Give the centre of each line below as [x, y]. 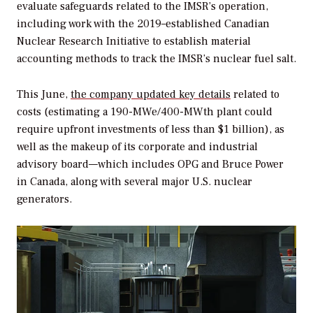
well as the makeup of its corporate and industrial [137, 146]
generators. [46, 199]
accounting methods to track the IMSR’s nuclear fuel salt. [156, 58]
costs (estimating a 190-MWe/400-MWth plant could [145, 111]
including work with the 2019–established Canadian [143, 23]
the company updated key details [151, 94]
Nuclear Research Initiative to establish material [134, 41]
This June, [44, 94]
